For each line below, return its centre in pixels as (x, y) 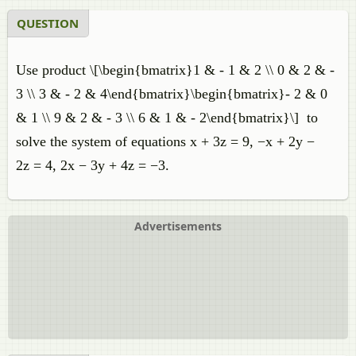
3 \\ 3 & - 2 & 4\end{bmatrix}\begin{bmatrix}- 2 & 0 (172, 94)
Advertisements (178, 226)
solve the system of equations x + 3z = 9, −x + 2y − (165, 141)
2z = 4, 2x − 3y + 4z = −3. (93, 165)
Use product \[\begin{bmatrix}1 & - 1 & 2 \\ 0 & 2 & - (175, 70)
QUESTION (48, 23)
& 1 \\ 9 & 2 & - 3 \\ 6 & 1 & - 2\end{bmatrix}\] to (167, 118)
